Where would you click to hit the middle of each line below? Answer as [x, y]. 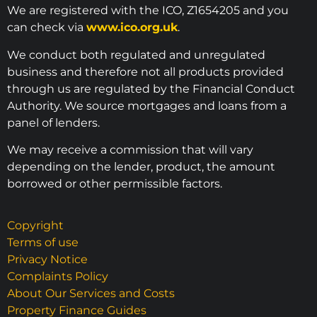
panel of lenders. [53, 122]
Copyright [35, 225]
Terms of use [43, 242]
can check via [47, 28]
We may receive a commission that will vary [130, 150]
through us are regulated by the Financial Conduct [151, 88]
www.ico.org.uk [132, 28]
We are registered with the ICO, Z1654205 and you [148, 11]
